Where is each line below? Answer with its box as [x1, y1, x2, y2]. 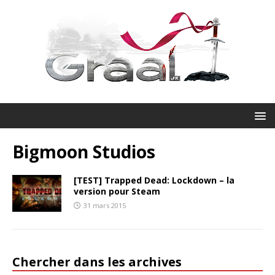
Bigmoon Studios [12, 140, 155, 163]
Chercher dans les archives [12, 254, 182, 270]
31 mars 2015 [83, 201, 126, 210]
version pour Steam [74, 185, 160, 197]
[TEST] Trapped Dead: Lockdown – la [74, 174, 234, 186]
